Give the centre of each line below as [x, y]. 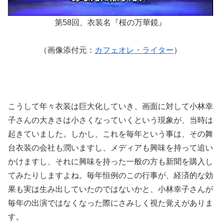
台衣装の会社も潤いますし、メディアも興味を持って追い [110, 147]
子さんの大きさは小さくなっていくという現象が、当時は [110, 120]
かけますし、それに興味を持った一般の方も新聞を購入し [110, 161]
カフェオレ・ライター [134, 50]
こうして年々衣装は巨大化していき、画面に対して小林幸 [110, 106]
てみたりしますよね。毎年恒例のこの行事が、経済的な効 [110, 175]
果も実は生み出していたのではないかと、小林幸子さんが [110, 189]
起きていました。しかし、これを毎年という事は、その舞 [110, 134]
